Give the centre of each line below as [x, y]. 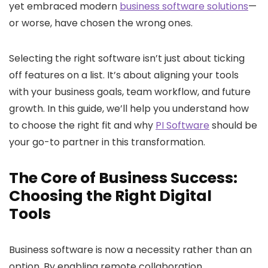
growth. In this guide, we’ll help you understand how [129, 109]
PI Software [182, 126]
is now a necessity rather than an [173, 250]
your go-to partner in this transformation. [107, 142]
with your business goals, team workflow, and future [130, 92]
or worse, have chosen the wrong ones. [101, 23]
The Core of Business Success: [123, 178]
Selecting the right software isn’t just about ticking [127, 59]
